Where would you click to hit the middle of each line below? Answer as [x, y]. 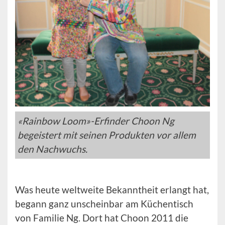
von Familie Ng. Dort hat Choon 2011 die [102, 218]
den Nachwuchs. [52, 149]
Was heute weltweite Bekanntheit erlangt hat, [112, 190]
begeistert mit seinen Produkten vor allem [107, 135]
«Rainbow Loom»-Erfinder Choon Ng [96, 121]
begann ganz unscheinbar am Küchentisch [104, 204]
